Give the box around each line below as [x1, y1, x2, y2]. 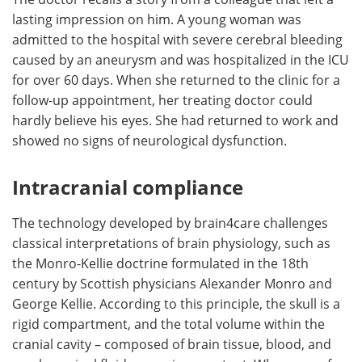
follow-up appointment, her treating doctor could [12, 90, 313, 108]
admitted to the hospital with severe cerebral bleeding [12, 30, 343, 48]
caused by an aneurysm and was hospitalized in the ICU [12, 50, 349, 68]
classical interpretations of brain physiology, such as [12, 234, 330, 251]
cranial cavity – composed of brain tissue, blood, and [12, 335, 331, 352]
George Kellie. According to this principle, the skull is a [12, 294, 340, 312]
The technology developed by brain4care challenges [12, 213, 328, 231]
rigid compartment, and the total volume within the [12, 314, 325, 332]
